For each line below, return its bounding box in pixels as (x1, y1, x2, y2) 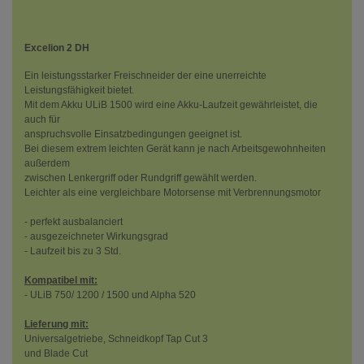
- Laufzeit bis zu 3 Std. (24, 245, 121, 257)
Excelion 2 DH (24, 42, 89, 54)
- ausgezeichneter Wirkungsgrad (24, 231, 168, 242)
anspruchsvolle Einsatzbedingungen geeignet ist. (24, 128, 242, 140)
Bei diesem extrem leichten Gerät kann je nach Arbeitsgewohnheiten (24, 143, 326, 154)
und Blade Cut (24, 348, 88, 359)
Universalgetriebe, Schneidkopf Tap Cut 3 (24, 333, 210, 344)
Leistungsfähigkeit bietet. (24, 84, 134, 96)
